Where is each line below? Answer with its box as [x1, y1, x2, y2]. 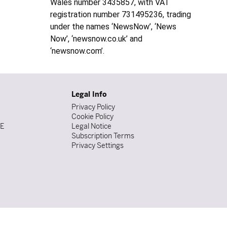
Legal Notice [71, 122, 111, 131]
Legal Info [71, 90, 107, 99]
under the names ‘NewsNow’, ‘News [50, 22, 177, 32]
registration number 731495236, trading [50, 10, 192, 20]
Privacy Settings [71, 141, 124, 150]
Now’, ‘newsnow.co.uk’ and [50, 34, 143, 44]
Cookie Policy [71, 112, 113, 122]
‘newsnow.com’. [50, 46, 105, 56]
